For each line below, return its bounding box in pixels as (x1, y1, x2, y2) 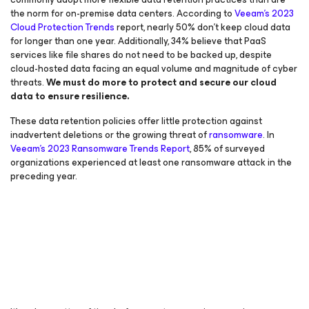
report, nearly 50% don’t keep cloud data (114, 19, 290, 35)
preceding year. (10, 168, 77, 184)
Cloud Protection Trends (10, 19, 114, 35)
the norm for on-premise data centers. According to (10, 6, 235, 21)
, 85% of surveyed (190, 141, 265, 157)
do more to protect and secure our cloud (86, 74, 277, 90)
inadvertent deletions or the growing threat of (10, 127, 209, 143)
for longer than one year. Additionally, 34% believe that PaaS (10, 33, 266, 49)
